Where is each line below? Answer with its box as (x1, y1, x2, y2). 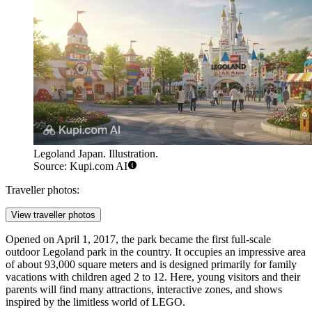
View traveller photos (11, 210, 95, 221)
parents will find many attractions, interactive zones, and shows (6, 283, 282, 296)
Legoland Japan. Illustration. (33, 148, 158, 160)
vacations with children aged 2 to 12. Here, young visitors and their (6, 271, 300, 283)
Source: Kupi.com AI (33, 160, 127, 173)
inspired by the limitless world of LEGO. (6, 296, 185, 309)
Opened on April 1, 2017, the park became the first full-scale (6, 233, 271, 246)
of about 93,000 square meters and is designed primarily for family (6, 258, 297, 271)
